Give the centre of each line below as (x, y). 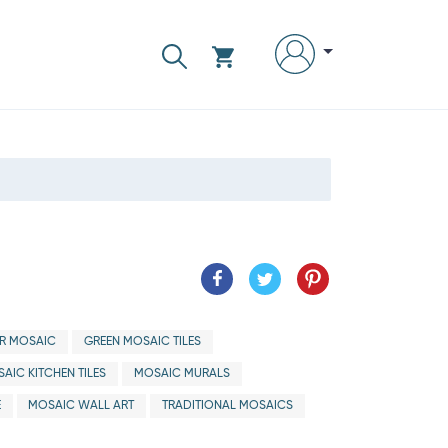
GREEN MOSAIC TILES (142, 342)
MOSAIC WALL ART (81, 406)
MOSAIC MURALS (181, 374)
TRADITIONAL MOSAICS (227, 406)
